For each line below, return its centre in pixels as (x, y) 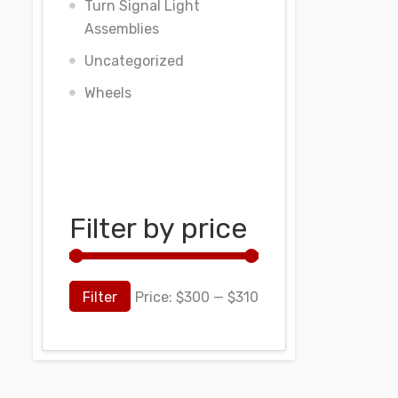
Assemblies (122, 29)
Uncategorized (134, 61)
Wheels (108, 93)
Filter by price (158, 228)
